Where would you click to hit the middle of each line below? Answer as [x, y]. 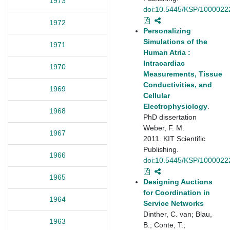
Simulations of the [175, 41]
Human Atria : [167, 52]
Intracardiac [164, 63]
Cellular [157, 95]
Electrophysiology [175, 106]
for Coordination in [177, 192]
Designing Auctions [178, 181]
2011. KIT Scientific [174, 138]
